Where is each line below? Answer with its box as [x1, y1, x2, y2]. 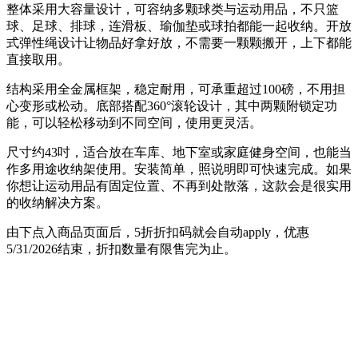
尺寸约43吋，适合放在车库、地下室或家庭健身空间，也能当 [6, 145, 352, 159]
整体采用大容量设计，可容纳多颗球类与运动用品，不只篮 [6, 2, 339, 16]
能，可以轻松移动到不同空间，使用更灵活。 [6, 115, 262, 129]
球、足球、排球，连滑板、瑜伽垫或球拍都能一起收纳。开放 [6, 18, 352, 33]
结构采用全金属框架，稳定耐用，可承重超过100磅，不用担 [6, 82, 345, 96]
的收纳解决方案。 [6, 195, 109, 209]
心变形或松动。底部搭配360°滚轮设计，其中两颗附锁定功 [6, 98, 337, 113]
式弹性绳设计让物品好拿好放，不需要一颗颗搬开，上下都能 [6, 35, 352, 50]
